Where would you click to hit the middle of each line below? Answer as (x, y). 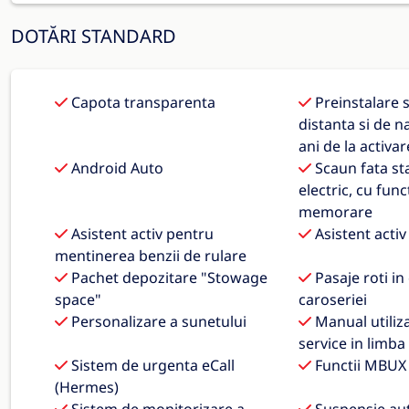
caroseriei (332, 299)
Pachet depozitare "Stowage (168, 278)
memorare (335, 212)
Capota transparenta (142, 102)
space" (78, 299)
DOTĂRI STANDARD (94, 36)
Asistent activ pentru (141, 234)
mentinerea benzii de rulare (151, 256)
